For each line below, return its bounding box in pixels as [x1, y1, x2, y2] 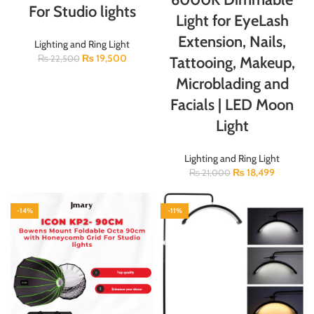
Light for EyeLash [175, 11, 289, 30]
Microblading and [175, 74, 289, 93]
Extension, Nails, [178, 32, 286, 51]
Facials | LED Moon [170, 95, 294, 114]
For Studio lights [28, 2, 136, 21]
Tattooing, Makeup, [169, 53, 295, 72]
